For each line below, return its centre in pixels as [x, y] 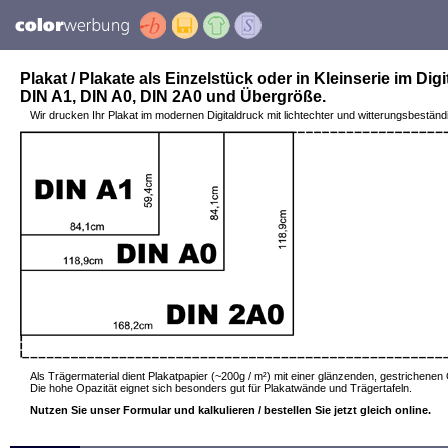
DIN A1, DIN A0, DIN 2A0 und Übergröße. [173, 96]
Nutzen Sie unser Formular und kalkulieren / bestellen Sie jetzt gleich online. [230, 410]
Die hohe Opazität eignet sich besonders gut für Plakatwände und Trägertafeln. [221, 388]
